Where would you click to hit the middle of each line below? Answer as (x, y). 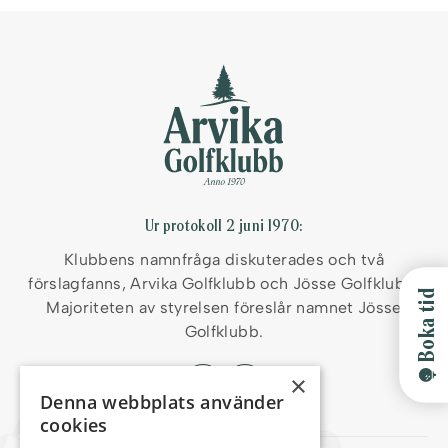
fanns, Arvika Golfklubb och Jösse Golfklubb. (250, 283)
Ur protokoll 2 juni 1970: (224, 225)
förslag (54, 283)
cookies (74, 425)
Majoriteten (90, 307)
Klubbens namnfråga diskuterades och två (224, 259)
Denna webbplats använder (162, 402)
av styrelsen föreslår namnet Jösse (268, 307)
